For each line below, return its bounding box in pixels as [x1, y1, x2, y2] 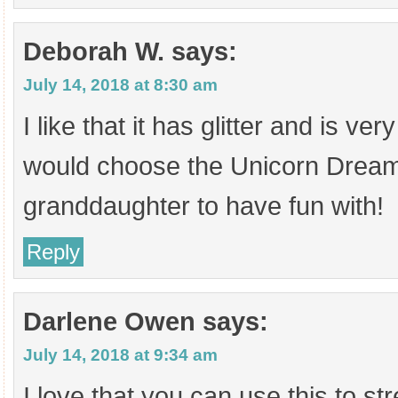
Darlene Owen [23, 307, 195, 336]
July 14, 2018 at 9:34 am [23, 346, 218, 364]
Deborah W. [23, 37, 164, 66]
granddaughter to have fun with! [23, 192, 384, 220]
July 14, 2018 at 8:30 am [23, 76, 218, 94]
